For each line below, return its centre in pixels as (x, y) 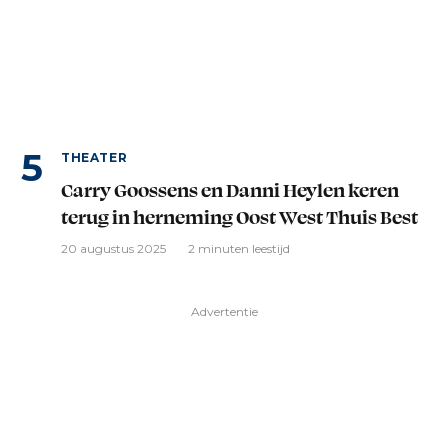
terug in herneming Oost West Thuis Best (239, 216)
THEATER (94, 157)
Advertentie (224, 311)
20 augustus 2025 (113, 248)
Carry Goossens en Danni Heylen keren (230, 189)
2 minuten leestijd (239, 248)
